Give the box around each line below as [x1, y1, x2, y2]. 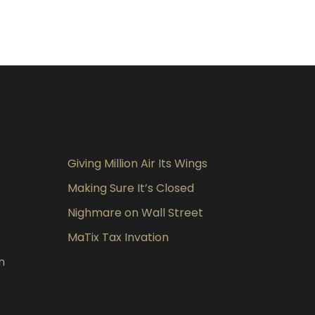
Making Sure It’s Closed [67, 180, 194, 196]
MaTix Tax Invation [67, 229, 169, 245]
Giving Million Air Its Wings [67, 155, 207, 172]
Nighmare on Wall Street [67, 205, 203, 221]
